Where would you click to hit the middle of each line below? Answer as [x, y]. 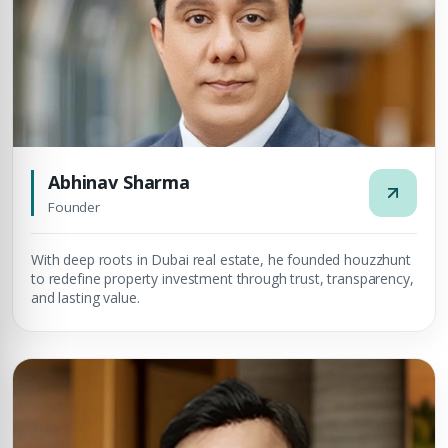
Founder [74, 207]
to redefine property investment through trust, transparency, [222, 278]
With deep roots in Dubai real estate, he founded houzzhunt [221, 259]
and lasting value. [85, 297]
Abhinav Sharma [119, 182]
